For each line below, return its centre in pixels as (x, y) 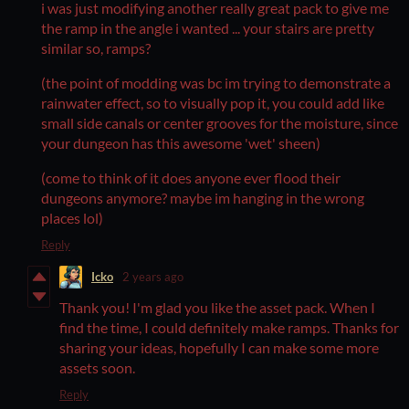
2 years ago (153, 277)
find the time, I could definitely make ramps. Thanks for (229, 327)
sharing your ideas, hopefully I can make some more (219, 347)
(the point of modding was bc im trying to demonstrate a (216, 82)
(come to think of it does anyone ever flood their (191, 177)
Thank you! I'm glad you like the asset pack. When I (217, 307)
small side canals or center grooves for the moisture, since (220, 122)
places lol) (72, 217)
